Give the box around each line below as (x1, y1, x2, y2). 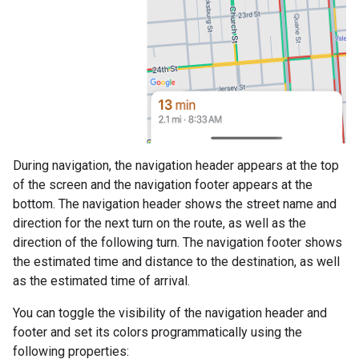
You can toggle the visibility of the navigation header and (13, 305, 327, 321)
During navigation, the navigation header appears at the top (13, 158, 339, 174)
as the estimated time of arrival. (13, 273, 190, 289)
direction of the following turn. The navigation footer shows (13, 235, 342, 251)
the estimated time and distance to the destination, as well (13, 254, 340, 270)
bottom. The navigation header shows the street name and (13, 196, 337, 212)
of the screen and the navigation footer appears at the (13, 177, 313, 193)
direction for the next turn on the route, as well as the (13, 216, 306, 232)
